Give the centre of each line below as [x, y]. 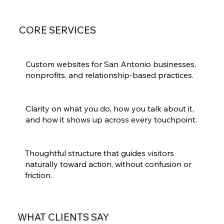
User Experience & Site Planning [49, 142]
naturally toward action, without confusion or [108, 164]
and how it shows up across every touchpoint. [111, 120]
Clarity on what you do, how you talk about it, [109, 109]
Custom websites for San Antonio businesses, [110, 64]
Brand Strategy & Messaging [48, 98]
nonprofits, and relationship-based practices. [109, 75]
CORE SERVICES [57, 30]
